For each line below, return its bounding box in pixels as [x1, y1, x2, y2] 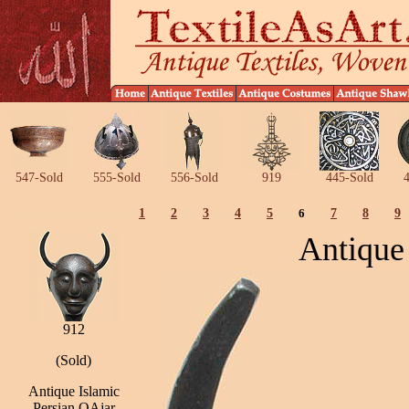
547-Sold [15, 171, 63, 184]
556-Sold [170, 171, 218, 184]
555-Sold [92, 171, 141, 184]
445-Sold [325, 171, 373, 184]
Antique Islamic [27, 383, 120, 399]
